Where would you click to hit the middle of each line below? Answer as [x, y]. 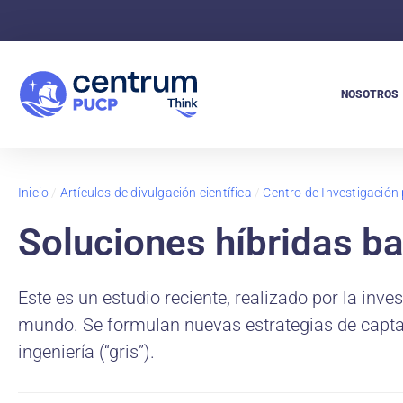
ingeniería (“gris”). [86, 352]
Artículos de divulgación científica [156, 193]
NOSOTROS [369, 94]
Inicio [34, 193]
